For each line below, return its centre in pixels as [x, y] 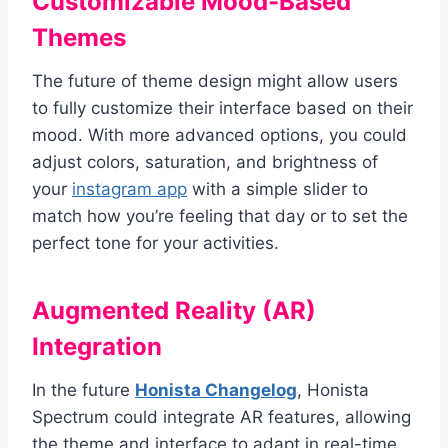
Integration [97, 347]
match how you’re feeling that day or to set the [220, 216]
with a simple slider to [277, 189]
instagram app [129, 189]
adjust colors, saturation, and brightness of [205, 162]
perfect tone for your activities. [155, 243]
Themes [79, 38]
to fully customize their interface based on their [222, 108]
